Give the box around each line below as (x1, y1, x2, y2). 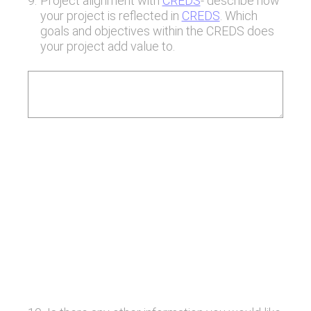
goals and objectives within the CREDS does (40, 24, 274, 38)
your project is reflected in (40, 8, 182, 23)
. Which (219, 8, 258, 23)
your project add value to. (40, 39, 178, 53)
